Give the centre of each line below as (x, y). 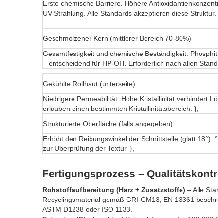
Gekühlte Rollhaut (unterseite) (89, 84)
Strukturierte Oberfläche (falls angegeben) (108, 124)
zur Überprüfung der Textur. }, (89, 149)
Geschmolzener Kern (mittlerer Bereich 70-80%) (117, 39)
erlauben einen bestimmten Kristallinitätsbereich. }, (121, 109)
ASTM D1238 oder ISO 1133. (87, 209)
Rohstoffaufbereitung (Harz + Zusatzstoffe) (114, 190)
